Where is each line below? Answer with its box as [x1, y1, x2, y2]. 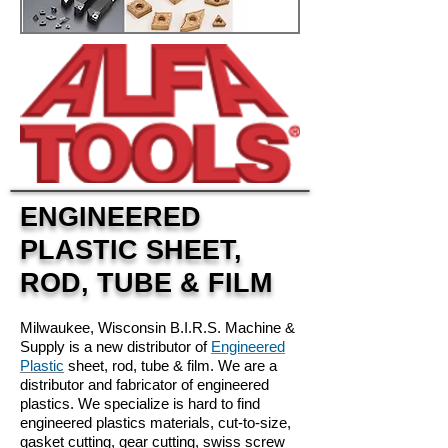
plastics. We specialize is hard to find [20, 395, 260, 412]
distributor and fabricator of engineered [20, 376, 269, 393]
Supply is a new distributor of [20, 338, 211, 355]
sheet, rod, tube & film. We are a [64, 357, 277, 374]
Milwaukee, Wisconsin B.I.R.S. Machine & [20, 319, 295, 336]
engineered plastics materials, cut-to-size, [20, 414, 291, 431]
